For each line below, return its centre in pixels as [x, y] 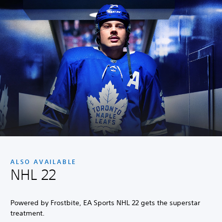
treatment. [28, 213]
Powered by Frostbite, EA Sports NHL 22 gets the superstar [105, 202]
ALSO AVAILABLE [44, 161]
